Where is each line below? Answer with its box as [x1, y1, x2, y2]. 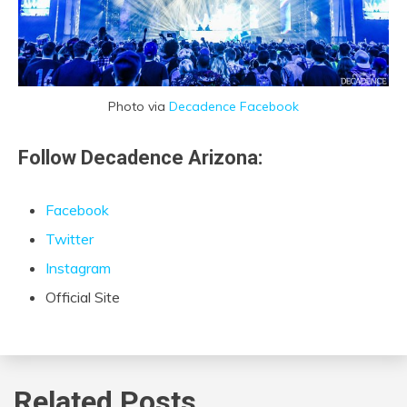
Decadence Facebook [169, 97, 299, 114]
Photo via [108, 97, 169, 114]
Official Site [45, 288, 120, 307]
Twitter [45, 230, 94, 249]
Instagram [45, 259, 111, 278]
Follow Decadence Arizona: [18, 146, 263, 170]
